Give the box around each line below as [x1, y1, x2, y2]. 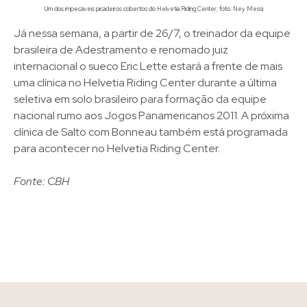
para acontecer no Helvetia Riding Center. [14, 141, 220, 156]
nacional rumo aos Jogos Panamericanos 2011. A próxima [14, 108, 289, 123]
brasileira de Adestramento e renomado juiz [14, 42, 228, 58]
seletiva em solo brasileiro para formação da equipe [14, 92, 267, 107]
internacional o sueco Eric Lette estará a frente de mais [14, 59, 282, 74]
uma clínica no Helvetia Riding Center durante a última [14, 75, 277, 90]
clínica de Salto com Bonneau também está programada [14, 125, 288, 140]
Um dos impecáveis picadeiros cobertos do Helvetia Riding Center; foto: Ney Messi [44, 4, 263, 13]
